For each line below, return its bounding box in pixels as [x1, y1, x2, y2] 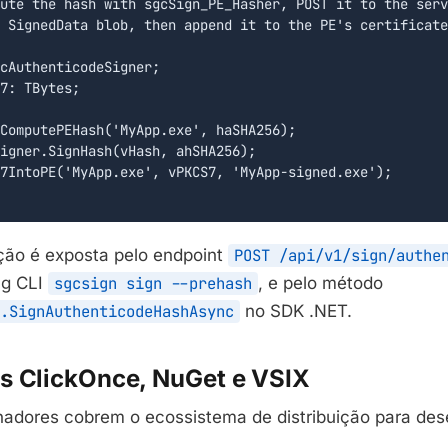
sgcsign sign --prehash [54, 273, 252, 295]
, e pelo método [258, 273, 383, 294]
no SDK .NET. [240, 301, 352, 322]
